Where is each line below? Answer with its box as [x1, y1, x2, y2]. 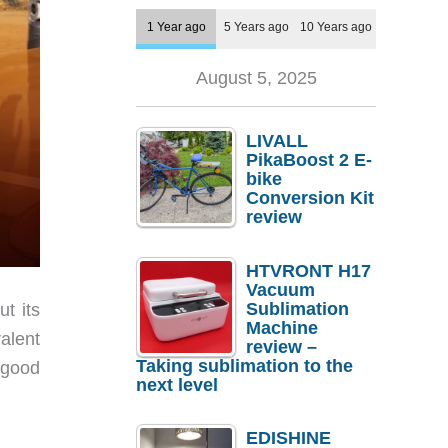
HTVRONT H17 [246, 260, 371, 281]
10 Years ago [300, 20, 372, 34]
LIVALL [246, 131, 308, 152]
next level [136, 374, 218, 395]
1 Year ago [146, 20, 206, 34]
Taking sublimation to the [136, 355, 353, 376]
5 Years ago [223, 20, 289, 34]
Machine [246, 317, 318, 338]
